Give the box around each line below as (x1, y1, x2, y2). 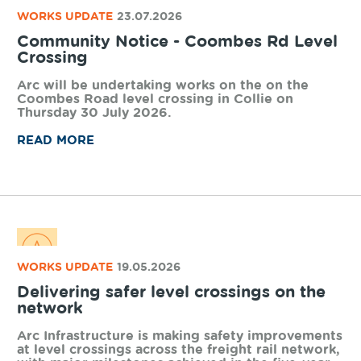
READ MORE (16, 332, 94, 345)
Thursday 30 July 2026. (16, 304, 172, 317)
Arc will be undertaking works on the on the (16, 276, 309, 290)
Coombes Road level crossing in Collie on (16, 290, 293, 304)
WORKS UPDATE (16, 209, 113, 221)
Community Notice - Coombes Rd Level (16, 231, 338, 248)
